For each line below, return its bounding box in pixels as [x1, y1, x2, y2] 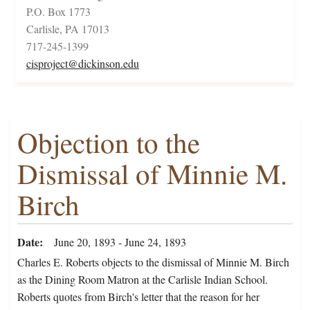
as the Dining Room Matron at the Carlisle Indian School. [17, 272, 268, 287]
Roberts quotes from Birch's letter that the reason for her [17, 289, 259, 304]
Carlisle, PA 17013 [26, 21, 109, 37]
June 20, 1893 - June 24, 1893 [54, 235, 186, 250]
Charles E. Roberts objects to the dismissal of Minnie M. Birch [17, 255, 289, 270]
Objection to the [17, 123, 200, 162]
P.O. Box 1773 [26, 4, 91, 19]
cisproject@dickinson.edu [26, 56, 139, 71]
